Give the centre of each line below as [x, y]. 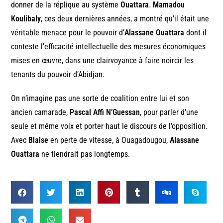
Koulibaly [26, 18]
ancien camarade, [41, 112]
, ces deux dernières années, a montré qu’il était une [125, 18]
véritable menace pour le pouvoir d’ [68, 32]
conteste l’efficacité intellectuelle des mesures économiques [109, 46]
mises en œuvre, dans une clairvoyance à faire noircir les [103, 60]
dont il [196, 32]
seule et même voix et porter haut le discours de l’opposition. [110, 126]
